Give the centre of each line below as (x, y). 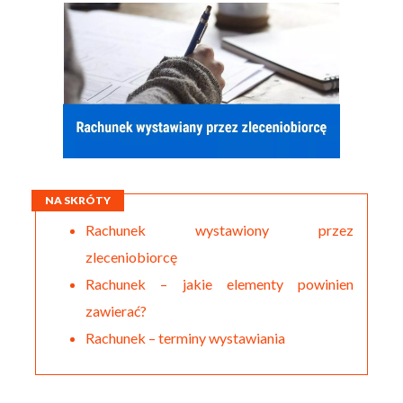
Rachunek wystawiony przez (219, 229)
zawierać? (116, 310)
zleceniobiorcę (132, 256)
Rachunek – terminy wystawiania (187, 337)
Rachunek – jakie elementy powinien (219, 283)
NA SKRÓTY (78, 200)
